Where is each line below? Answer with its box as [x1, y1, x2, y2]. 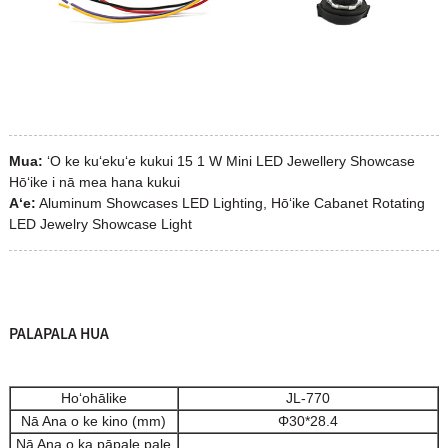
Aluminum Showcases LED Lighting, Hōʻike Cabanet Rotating [38, 194, 425, 211]
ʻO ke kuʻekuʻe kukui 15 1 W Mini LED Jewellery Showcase [46, 152, 415, 169]
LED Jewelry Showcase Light [8, 215, 192, 232]
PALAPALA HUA [8, 322, 109, 343]
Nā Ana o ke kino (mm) [21, 413, 167, 430]
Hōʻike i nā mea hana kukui [8, 173, 180, 190]
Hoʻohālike [60, 390, 127, 407]
